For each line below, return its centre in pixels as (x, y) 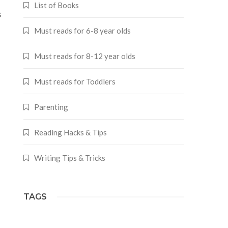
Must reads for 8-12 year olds (84, 56)
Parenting (51, 107)
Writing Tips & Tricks (69, 158)
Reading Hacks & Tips (70, 132)
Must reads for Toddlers (75, 81)
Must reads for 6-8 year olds (82, 31)
